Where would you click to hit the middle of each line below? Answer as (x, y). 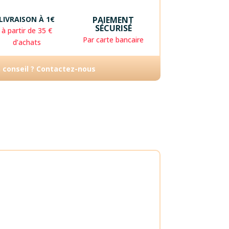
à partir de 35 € (27, 31)
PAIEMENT (113, 20)
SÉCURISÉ (113, 28)
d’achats (27, 42)
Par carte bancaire (113, 40)
